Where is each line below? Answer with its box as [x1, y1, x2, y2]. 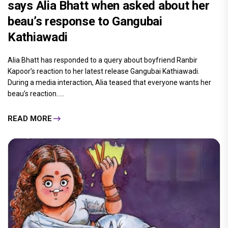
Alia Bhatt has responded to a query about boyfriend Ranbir [8, 56, 197, 65]
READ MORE [8, 113, 52, 123]
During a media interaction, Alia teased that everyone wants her [8, 78, 211, 87]
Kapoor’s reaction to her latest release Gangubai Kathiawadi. [8, 67, 199, 76]
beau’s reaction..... [8, 90, 64, 98]
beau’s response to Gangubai [8, 14, 162, 29]
